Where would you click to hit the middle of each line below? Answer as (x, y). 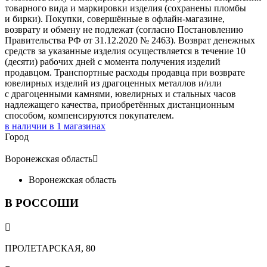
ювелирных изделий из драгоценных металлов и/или (113, 83)
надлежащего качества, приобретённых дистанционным (119, 104)
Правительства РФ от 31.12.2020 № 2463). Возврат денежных (130, 40)
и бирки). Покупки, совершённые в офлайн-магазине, (115, 18)
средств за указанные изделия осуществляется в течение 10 (125, 51)
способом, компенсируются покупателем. (89, 115)
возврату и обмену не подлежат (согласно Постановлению (124, 29)
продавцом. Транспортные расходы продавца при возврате (125, 72)
